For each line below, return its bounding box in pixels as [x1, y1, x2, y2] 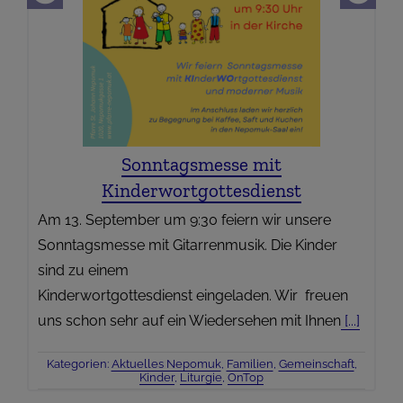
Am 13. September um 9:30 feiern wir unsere [38, 211, 331, 229]
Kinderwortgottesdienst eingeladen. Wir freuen [38, 287, 348, 305]
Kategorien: [46, 357, 112, 372]
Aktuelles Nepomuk [111, 357, 221, 372]
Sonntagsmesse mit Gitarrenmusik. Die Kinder [38, 237, 337, 255]
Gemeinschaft [278, 357, 354, 372]
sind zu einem [38, 262, 129, 280]
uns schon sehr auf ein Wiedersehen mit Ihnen [38, 312, 341, 330]
